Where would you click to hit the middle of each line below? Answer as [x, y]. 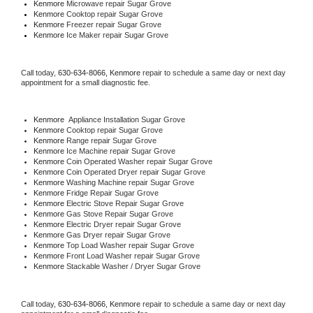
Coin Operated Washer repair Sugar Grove [139, 161]
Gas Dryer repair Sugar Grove [118, 234]
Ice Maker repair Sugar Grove [116, 35]
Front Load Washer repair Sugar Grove [133, 255]
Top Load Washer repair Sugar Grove [130, 245]
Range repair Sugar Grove [111, 140]
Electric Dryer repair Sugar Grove [123, 224]
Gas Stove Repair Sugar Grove [119, 213]
